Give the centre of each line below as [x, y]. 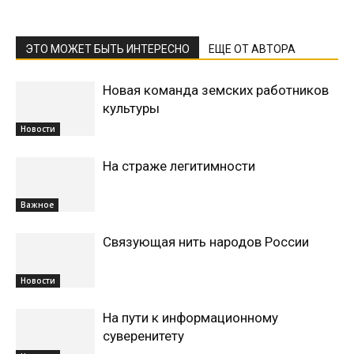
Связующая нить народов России [206, 242]
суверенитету [143, 336]
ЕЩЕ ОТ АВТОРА [252, 49]
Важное [37, 204]
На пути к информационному [190, 318]
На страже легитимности [179, 166]
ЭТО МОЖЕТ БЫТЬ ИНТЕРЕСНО [107, 49]
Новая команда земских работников [216, 90]
